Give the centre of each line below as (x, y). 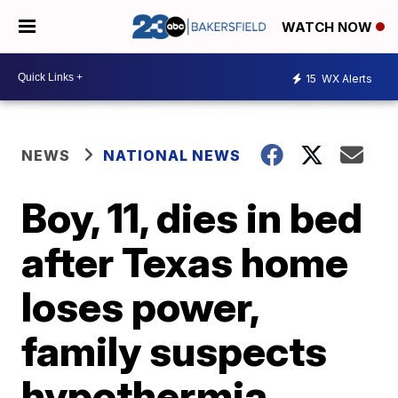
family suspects (175, 351)
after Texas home (185, 262)
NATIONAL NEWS (172, 155)
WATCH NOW (329, 28)
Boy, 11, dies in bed (192, 218)
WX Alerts (346, 78)
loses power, (140, 306)
